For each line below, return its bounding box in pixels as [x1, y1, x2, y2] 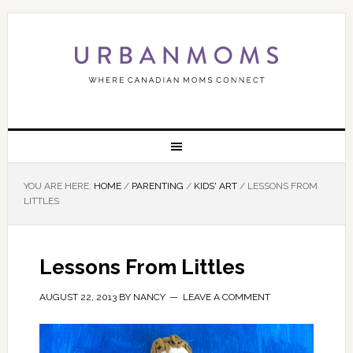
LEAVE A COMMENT [182, 292, 270, 303]
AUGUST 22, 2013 [39, 292, 117, 303]
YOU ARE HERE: [23, 180, 94, 191]
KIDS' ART [193, 180, 237, 191]
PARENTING [131, 180, 184, 191]
